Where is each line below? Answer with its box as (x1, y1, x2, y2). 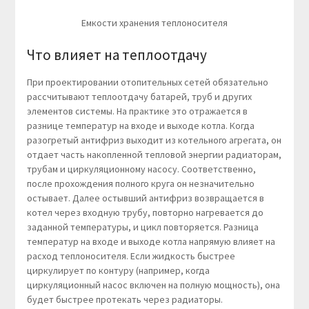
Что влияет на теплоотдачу (26, 46, 207, 65)
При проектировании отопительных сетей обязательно (26, 76, 268, 89)
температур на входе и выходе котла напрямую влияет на (26, 235, 275, 248)
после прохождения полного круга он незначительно (26, 177, 255, 190)
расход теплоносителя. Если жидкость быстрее (26, 250, 235, 263)
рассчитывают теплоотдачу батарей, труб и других (26, 90, 252, 103)
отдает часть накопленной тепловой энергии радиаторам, (26, 148, 281, 161)
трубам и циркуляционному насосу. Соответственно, (26, 163, 256, 176)
